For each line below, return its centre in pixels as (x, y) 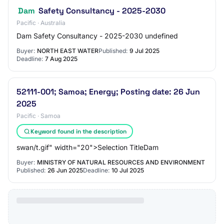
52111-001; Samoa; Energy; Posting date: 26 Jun (108, 92)
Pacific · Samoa (38, 116)
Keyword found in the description (78, 131)
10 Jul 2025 (128, 170)
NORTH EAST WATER (68, 51)
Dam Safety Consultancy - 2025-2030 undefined (97, 36)
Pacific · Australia (41, 23)
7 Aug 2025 (61, 59)
